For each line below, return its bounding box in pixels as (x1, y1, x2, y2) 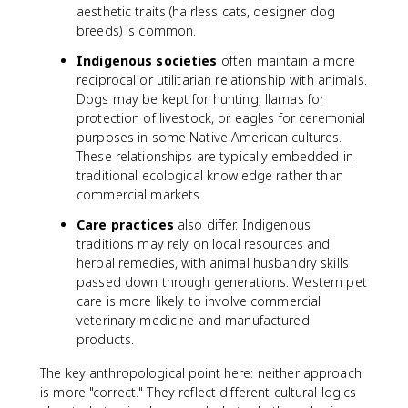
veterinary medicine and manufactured (76, 311, 310, 329)
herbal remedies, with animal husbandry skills (76, 254, 349, 271)
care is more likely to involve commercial (76, 292, 321, 310)
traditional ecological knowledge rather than (76, 167, 343, 184)
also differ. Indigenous (173, 216, 311, 233)
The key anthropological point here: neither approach (40, 364, 362, 382)
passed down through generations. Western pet (76, 273, 367, 291)
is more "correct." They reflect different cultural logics (40, 383, 357, 401)
